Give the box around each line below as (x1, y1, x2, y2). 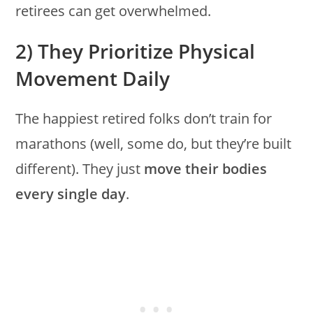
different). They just (15, 159, 145, 178)
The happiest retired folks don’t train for (15, 108, 272, 128)
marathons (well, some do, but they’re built (15, 133, 292, 153)
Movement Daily (15, 64, 170, 92)
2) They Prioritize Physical (15, 37, 256, 64)
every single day (15, 184, 126, 203)
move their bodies (144, 159, 268, 178)
